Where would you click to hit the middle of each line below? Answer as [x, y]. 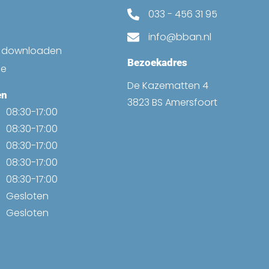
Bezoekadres [157, 62]
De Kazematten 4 [168, 85]
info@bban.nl [180, 37]
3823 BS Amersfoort [172, 102]
